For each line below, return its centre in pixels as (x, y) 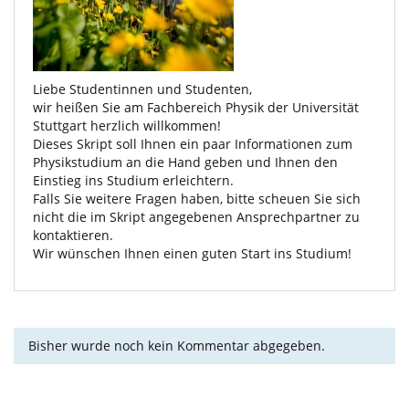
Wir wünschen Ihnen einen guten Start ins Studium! (192, 253)
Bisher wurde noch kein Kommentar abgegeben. (177, 346)
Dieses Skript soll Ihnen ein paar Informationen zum (193, 144)
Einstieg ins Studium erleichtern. (133, 180)
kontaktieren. (73, 235)
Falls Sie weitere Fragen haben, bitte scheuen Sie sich (197, 199)
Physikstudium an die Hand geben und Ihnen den (185, 162)
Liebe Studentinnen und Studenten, (142, 89)
